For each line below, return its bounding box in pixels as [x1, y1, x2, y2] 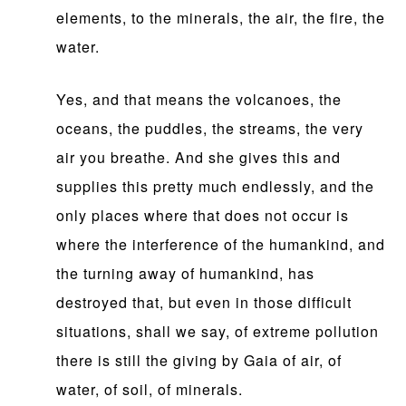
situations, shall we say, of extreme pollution [56, 321, 380, 343]
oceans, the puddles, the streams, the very [56, 118, 364, 140]
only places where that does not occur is [56, 205, 350, 227]
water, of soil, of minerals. [56, 379, 244, 401]
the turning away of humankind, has [56, 263, 315, 285]
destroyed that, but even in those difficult [56, 292, 353, 314]
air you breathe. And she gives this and [56, 147, 342, 169]
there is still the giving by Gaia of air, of [56, 350, 343, 372]
